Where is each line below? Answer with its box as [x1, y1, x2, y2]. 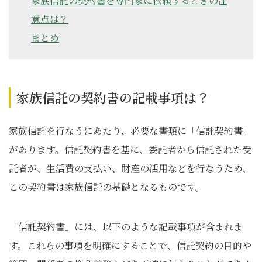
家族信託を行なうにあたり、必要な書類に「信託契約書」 [9, 124, 252, 137]
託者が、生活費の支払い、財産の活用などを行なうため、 [9, 161, 251, 175]
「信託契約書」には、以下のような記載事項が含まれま [9, 220, 243, 233]
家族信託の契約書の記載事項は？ [16, 88, 209, 106]
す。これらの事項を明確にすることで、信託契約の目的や [9, 239, 251, 252]
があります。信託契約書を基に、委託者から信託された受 [9, 143, 251, 156]
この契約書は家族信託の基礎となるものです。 [9, 180, 205, 194]
